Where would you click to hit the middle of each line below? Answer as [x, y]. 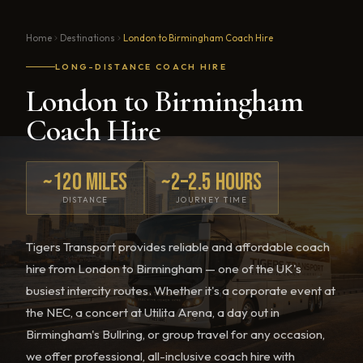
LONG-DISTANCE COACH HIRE [141, 67]
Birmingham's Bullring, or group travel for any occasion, [175, 335]
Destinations [88, 38]
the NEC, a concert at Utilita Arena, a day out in [153, 313]
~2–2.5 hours [211, 183]
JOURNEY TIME [211, 200]
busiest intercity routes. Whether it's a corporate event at [181, 291]
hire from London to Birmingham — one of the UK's [164, 269]
